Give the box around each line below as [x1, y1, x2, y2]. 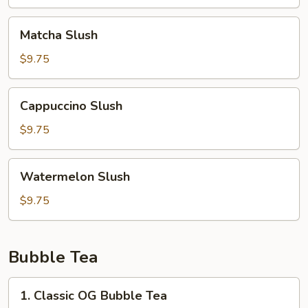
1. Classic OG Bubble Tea [20, 287, 167, 304]
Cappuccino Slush [20, 98, 122, 114]
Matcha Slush [20, 27, 98, 43]
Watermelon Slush [20, 168, 130, 185]
